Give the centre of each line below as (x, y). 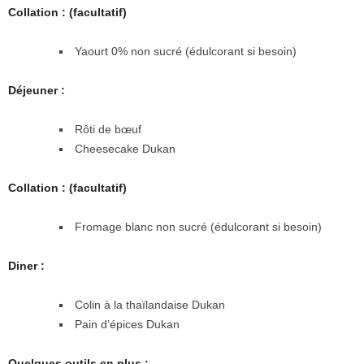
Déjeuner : (37, 91)
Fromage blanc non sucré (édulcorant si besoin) (198, 227)
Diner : (26, 266)
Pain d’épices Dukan (127, 325)
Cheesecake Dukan (125, 149)
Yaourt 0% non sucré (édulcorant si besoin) (186, 52)
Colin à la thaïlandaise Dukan (150, 305)
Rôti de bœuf (108, 130)
